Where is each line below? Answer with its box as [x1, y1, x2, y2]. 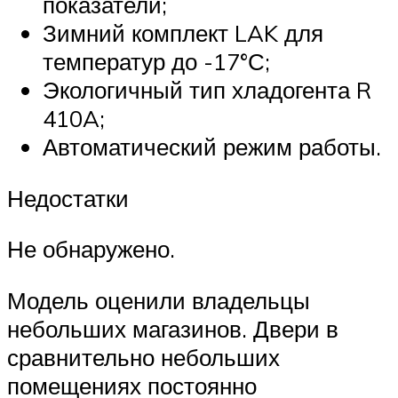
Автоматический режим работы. [43, 131, 381, 161]
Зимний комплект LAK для [43, 18, 323, 47]
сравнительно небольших [7, 342, 280, 371]
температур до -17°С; [43, 46, 270, 76]
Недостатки [7, 183, 129, 212]
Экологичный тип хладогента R [43, 75, 371, 104]
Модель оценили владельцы [7, 285, 310, 314]
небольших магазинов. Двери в [7, 314, 338, 343]
